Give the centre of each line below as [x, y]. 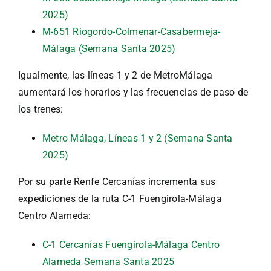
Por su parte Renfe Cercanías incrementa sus [117, 181]
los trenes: [41, 109]
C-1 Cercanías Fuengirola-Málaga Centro [131, 244]
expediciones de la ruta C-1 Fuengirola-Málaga [120, 198]
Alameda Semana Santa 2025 [109, 261]
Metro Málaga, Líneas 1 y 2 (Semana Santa [138, 138]
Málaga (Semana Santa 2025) [109, 48]
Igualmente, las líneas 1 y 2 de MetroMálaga [116, 75]
